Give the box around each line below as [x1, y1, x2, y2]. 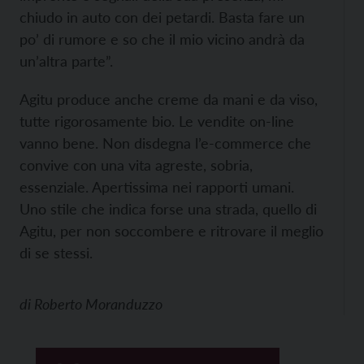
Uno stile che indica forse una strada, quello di [19, 200, 317, 219]
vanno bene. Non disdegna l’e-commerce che [19, 134, 311, 153]
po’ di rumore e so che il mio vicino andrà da [19, 30, 305, 49]
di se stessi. [19, 244, 93, 262]
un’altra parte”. [19, 52, 113, 71]
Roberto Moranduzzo [34, 295, 162, 314]
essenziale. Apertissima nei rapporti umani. [19, 178, 294, 197]
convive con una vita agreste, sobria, [19, 156, 253, 175]
